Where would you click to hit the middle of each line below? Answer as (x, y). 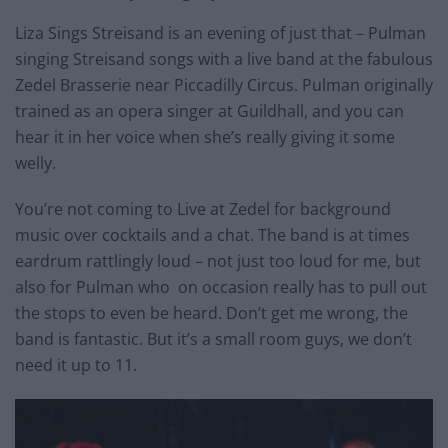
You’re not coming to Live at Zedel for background (203, 208)
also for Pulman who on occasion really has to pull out (221, 286)
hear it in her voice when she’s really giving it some (205, 136)
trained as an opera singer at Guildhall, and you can (209, 110)
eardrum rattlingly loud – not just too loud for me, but (218, 260)
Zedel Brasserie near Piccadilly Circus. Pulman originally (224, 84)
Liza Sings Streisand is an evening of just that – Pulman (220, 32)
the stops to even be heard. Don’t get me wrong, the (211, 312)
